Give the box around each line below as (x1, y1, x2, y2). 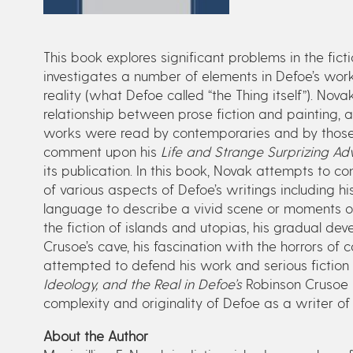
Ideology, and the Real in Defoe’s (43, 275, 242, 292)
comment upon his (43, 143, 161, 160)
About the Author (43, 327, 148, 344)
